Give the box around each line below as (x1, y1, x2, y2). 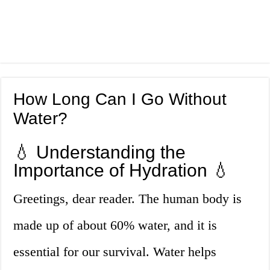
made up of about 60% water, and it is (13, 218, 218, 233)
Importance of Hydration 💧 (13, 160, 231, 181)
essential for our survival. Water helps (13, 244, 217, 260)
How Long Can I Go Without (13, 90, 227, 109)
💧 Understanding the (13, 142, 186, 163)
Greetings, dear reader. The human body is (13, 191, 242, 207)
